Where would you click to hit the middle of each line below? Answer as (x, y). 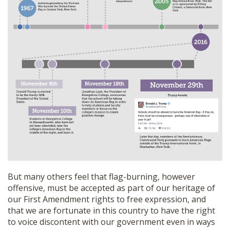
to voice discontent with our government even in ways (111, 222)
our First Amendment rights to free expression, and (107, 199)
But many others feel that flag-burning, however (101, 177)
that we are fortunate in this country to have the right (111, 211)
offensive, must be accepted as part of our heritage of (111, 188)
